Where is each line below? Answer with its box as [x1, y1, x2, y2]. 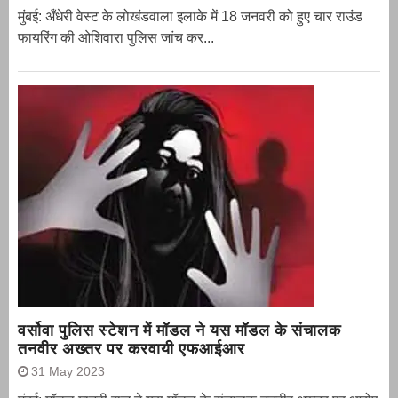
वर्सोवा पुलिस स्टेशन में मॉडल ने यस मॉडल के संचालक [18, 321, 341, 340]
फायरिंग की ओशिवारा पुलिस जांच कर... [18, 30, 214, 46]
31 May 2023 [31, 364, 105, 379]
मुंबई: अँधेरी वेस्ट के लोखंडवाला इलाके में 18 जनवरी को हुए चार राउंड [18, 9, 362, 25]
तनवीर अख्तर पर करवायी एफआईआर [18, 339, 245, 359]
